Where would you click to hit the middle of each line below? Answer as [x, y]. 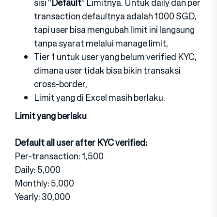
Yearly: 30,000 [42, 196]
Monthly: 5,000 [44, 183]
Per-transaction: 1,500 [59, 156]
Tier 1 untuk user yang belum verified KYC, [115, 56]
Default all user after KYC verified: [81, 142]
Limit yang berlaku [51, 116]
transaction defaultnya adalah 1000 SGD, [115, 16]
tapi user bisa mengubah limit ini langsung [114, 29]
